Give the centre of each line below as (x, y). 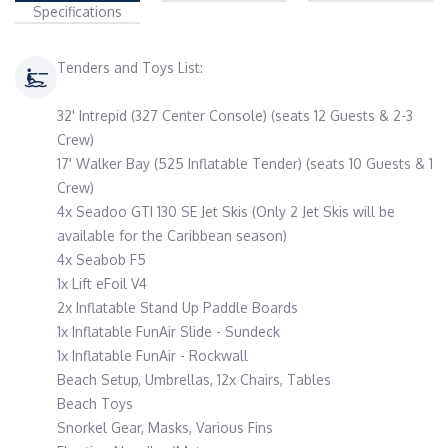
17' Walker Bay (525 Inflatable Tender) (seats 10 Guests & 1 (245, 163)
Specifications (78, 11)
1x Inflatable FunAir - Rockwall (152, 355)
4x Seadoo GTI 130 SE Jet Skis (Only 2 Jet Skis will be (226, 211)
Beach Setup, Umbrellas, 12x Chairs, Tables (194, 379)
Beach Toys (95, 403)
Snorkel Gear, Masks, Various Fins (165, 427)
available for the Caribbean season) (172, 235)
